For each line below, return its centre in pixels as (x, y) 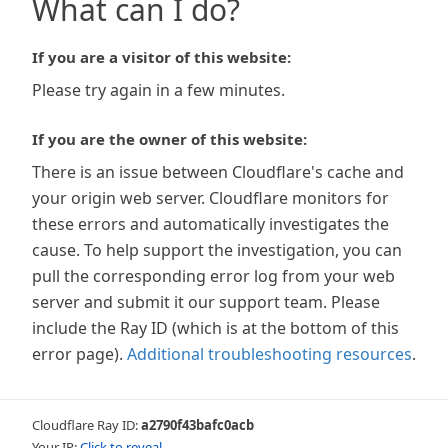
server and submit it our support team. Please (206, 302)
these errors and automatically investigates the (210, 224)
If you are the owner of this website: (169, 139)
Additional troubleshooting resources (269, 354)
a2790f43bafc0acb (197, 425)
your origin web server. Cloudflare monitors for (210, 198)
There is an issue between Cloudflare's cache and (218, 172)
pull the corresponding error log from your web (213, 276)
